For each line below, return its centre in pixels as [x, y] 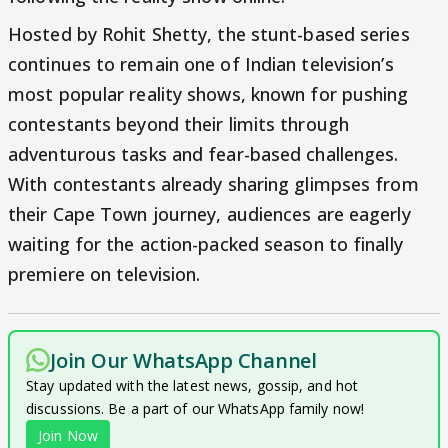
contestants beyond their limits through [178, 123]
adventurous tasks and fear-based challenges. [203, 153]
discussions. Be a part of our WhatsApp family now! [195, 408]
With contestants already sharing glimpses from [213, 183]
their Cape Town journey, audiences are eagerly [209, 213]
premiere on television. [104, 273]
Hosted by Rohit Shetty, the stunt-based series [209, 33]
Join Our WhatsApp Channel [183, 360]
